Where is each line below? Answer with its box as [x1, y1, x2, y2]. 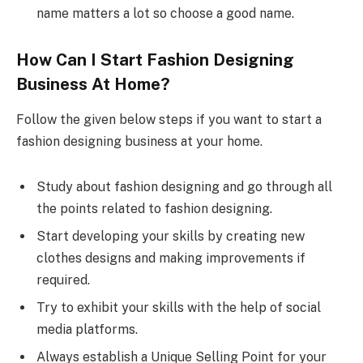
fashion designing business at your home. [16, 133, 263, 149]
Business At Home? [16, 74, 170, 94]
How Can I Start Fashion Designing [16, 49, 294, 70]
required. [36, 271, 90, 288]
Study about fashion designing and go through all [36, 178, 332, 194]
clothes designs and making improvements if [36, 250, 305, 266]
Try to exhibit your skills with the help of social [36, 299, 321, 315]
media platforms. [36, 321, 138, 337]
